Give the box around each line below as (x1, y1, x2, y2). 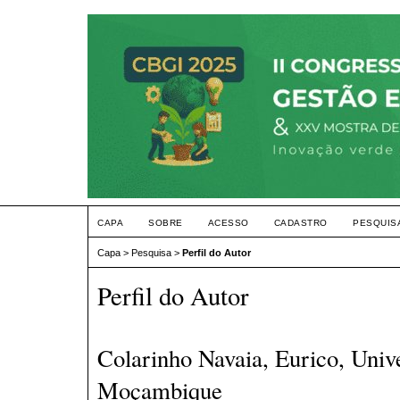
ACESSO (207, 218, 249, 228)
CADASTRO (273, 218, 328, 228)
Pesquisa (131, 247, 171, 259)
